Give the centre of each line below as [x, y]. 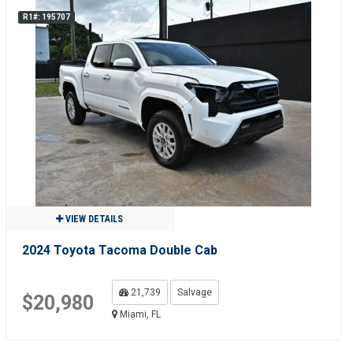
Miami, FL [139, 314]
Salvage [194, 292]
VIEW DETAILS [93, 219]
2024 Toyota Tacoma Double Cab [119, 250]
